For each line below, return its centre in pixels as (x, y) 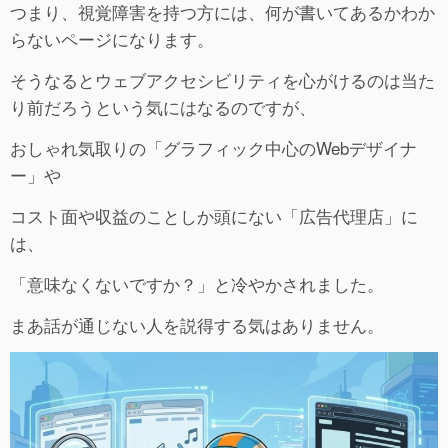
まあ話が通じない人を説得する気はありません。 (197, 324)
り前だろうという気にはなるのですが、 (163, 106)
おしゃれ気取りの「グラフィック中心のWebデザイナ (213, 147)
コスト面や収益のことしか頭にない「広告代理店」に (214, 215)
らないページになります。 (112, 38)
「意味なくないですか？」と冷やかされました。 (197, 283)
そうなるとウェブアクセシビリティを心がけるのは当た (222, 79)
